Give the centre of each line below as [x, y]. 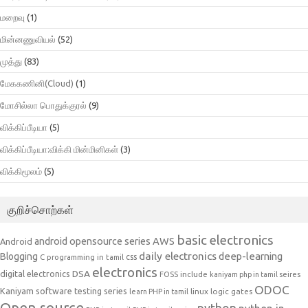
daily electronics [178, 255]
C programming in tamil [82, 257]
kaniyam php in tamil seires [255, 274]
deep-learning [251, 256]
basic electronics [225, 240]
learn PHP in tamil [159, 291]
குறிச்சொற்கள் [40, 209]
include [194, 274]
